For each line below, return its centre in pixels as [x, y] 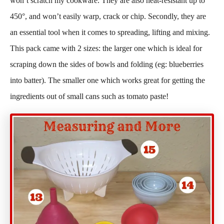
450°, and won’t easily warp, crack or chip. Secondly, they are [108, 16]
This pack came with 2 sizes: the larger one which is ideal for [106, 48]
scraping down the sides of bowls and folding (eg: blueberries [107, 64]
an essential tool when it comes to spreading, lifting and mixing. [110, 32]
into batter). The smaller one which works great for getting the [107, 80]
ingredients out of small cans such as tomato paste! [89, 96]
